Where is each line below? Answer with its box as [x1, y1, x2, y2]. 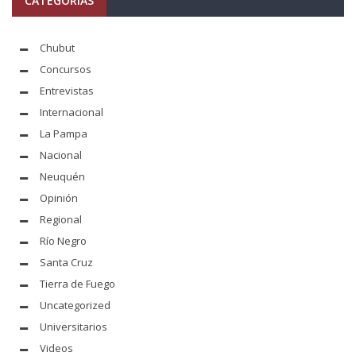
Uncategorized [40, 297, 110, 312]
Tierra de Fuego [40, 276, 115, 291]
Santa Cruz [40, 254, 93, 269]
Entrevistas [40, 83, 94, 98]
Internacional [40, 104, 103, 119]
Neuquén [40, 168, 85, 184]
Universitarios [40, 319, 107, 334]
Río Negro [40, 233, 87, 248]
